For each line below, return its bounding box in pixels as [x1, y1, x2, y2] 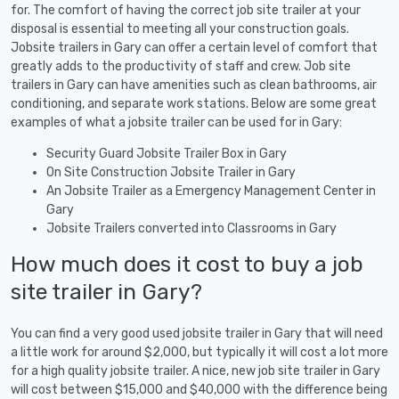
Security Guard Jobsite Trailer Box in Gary [46, 145, 287, 161]
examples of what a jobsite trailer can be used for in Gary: [11, 114, 342, 130]
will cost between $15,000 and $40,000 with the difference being [11, 381, 387, 397]
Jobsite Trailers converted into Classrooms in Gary [46, 220, 337, 236]
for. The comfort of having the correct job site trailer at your [11, 2, 361, 18]
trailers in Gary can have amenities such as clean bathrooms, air [11, 77, 377, 93]
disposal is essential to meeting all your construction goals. [11, 20, 349, 37]
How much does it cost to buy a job [11, 250, 363, 277]
